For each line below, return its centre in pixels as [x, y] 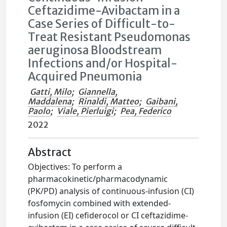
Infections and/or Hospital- [103, 63]
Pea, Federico [146, 111]
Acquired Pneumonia [85, 77]
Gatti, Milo [51, 92]
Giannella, [98, 92]
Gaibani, [162, 101]
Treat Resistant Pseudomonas [109, 37]
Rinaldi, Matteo [109, 101]
